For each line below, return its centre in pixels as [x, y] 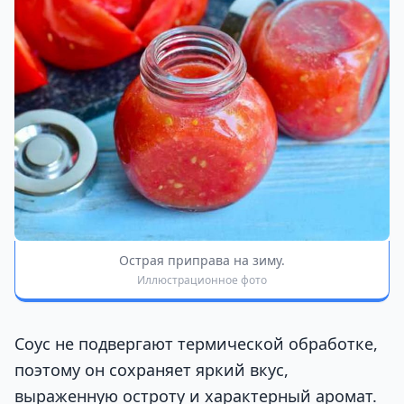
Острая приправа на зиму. [202, 261]
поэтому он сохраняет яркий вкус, [151, 370]
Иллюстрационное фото [202, 280]
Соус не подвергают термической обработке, [196, 344]
